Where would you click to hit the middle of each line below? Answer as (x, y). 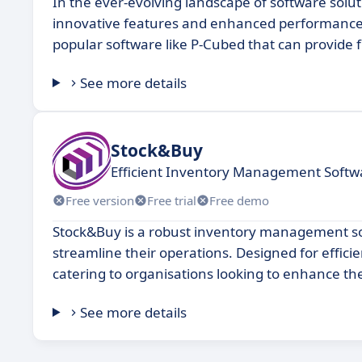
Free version (100, 200)
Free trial (172, 200)
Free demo (239, 200)
